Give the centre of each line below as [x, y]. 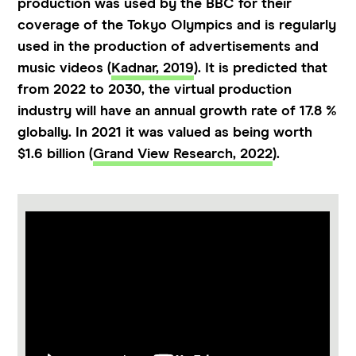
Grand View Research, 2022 [183, 155]
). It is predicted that [261, 69]
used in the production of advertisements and [168, 47]
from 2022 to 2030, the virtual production [155, 90]
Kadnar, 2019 [153, 69]
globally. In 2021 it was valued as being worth [165, 133]
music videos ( [65, 69]
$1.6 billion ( [56, 155]
